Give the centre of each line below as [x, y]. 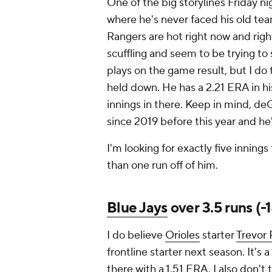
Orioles [182, 236]
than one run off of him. [162, 166]
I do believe [136, 236]
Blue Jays [137, 208]
